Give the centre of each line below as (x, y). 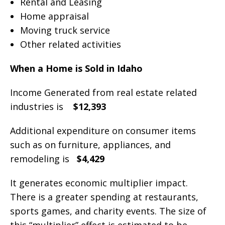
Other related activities (70, 44)
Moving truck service (65, 30)
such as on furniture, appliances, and (90, 145)
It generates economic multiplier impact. (99, 183)
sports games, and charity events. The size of (108, 211)
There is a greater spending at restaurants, (104, 197)
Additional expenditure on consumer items (103, 131)
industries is (42, 107)
